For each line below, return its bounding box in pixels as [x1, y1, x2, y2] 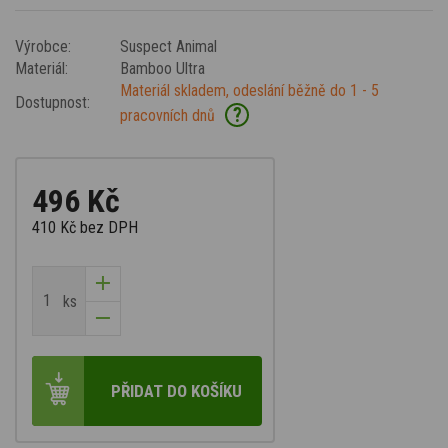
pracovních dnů [120, 105, 215, 125]
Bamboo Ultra [120, 58, 205, 78]
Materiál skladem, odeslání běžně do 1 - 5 [120, 80, 379, 100]
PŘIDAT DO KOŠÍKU [111, 380, 242, 401]
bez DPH [80, 217, 138, 237]
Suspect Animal [120, 36, 217, 56]
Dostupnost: [15, 92, 90, 112]
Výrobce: [15, 36, 71, 56]
